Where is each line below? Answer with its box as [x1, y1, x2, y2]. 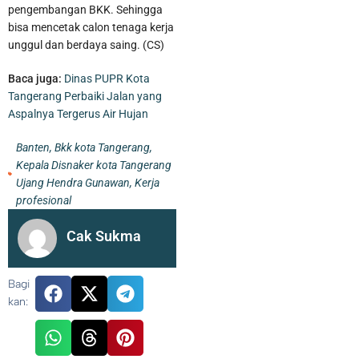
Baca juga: [8, 71, 62, 85]
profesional [15, 193, 71, 207]
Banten [15, 140, 50, 154]
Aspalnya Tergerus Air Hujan [8, 107, 148, 120]
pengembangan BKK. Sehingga [8, 2, 163, 16]
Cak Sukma [67, 228, 141, 245]
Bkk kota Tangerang [54, 140, 150, 154]
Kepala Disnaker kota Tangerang [15, 158, 171, 171]
